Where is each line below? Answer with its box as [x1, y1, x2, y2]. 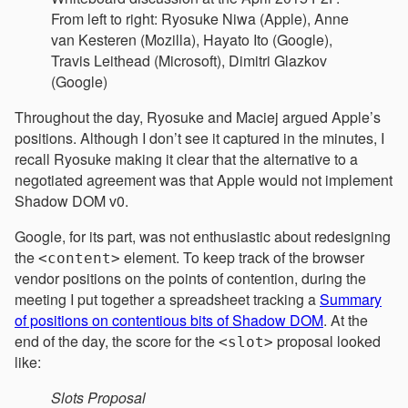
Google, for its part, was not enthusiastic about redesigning [15, 225, 391, 247]
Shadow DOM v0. [15, 189, 128, 211]
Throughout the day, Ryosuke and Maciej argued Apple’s [15, 106, 381, 127]
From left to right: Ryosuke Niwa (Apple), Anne [51, 7, 349, 29]
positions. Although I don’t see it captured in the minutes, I [15, 127, 384, 148]
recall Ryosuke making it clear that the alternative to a [15, 148, 358, 169]
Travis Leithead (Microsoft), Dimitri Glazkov [51, 49, 327, 71]
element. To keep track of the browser [120, 246, 364, 268]
